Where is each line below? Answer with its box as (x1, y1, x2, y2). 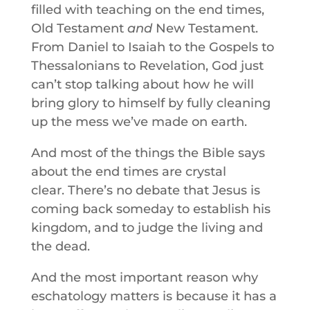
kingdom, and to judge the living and (30, 220, 263, 235)
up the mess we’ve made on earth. (30, 114, 247, 129)
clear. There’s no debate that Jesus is (30, 183, 260, 198)
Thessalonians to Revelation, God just (30, 58, 264, 73)
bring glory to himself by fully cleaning (30, 95, 271, 111)
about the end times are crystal (30, 164, 226, 179)
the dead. (30, 239, 90, 254)
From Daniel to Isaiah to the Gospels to (30, 39, 274, 55)
